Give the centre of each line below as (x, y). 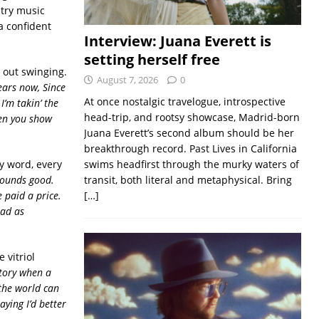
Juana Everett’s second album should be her (189, 132)
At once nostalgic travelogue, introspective (184, 101)
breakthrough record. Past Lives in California (190, 148)
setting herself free (152, 59)
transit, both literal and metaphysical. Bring (188, 179)
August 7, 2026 (127, 79)
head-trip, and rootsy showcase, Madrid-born (192, 117)
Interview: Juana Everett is (177, 41)
